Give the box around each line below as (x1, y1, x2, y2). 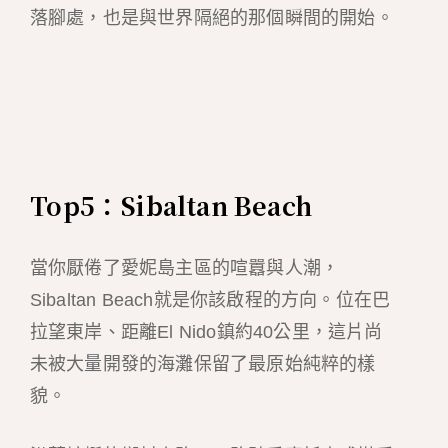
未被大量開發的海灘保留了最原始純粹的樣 (29, 353, 376, 374)
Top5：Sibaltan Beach (29, 186, 313, 223)
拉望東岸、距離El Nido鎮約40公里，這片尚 (29, 321, 383, 342)
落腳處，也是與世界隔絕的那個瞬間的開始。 (29, 8, 394, 29)
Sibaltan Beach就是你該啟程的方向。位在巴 (29, 289, 391, 310)
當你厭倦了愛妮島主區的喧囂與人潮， (29, 257, 340, 278)
